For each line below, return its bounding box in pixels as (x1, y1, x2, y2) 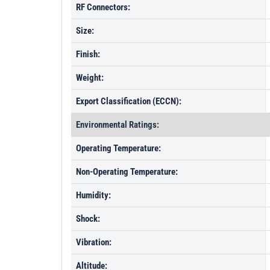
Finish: (76, 49, 100, 60)
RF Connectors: (76, 2, 130, 13)
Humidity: (76, 190, 111, 201)
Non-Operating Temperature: (76, 166, 178, 177)
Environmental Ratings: (76, 119, 159, 130)
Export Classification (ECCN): (76, 96, 181, 107)
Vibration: (76, 237, 111, 248)
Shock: (76, 213, 100, 224)
